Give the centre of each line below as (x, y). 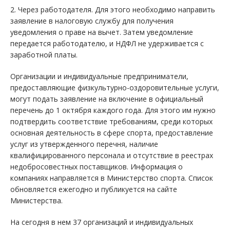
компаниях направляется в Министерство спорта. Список (112, 178)
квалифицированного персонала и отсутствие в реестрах (112, 156)
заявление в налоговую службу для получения (92, 21)
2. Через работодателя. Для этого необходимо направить (113, 10)
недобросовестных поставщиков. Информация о (97, 167)
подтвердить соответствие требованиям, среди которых (111, 122)
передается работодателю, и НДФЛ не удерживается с (107, 44)
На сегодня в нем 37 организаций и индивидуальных (102, 222)
